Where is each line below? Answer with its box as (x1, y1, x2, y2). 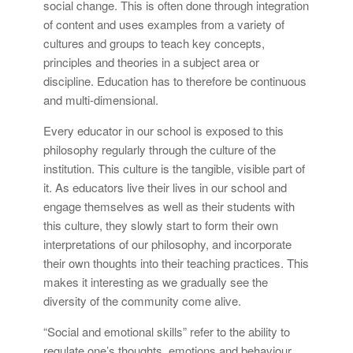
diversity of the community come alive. (43, 292, 241, 309)
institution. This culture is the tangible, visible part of (43, 159, 305, 176)
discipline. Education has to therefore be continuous (43, 72, 307, 89)
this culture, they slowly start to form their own (43, 216, 278, 233)
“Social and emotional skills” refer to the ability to (43, 322, 290, 340)
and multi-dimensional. (43, 91, 158, 108)
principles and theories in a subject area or (43, 53, 259, 70)
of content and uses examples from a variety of (43, 15, 284, 32)
